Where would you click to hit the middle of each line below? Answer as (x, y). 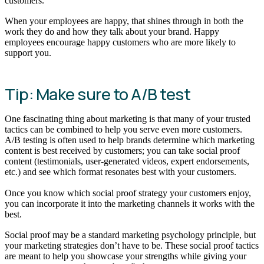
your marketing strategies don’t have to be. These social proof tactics (132, 246)
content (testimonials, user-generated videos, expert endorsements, (127, 161)
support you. (28, 53)
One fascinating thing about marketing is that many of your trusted (128, 118)
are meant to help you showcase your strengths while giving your (126, 256)
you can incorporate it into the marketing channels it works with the (130, 203)
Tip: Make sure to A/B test (98, 94)
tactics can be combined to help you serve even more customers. (123, 129)
